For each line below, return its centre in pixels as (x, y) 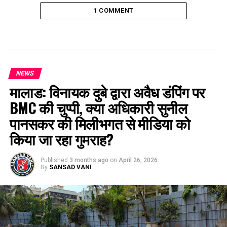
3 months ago (89, 160)
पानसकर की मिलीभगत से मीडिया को (100, 123)
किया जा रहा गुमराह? (61, 139)
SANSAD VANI (70, 167)
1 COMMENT (113, 10)
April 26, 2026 (138, 160)
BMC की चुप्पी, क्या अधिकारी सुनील (98, 107)
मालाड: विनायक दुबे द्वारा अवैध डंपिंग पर (107, 92)
